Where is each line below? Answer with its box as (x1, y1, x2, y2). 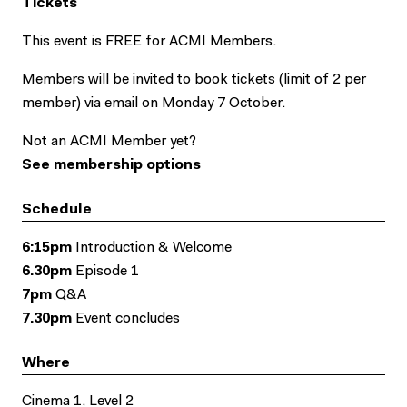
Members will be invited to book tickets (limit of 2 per (22, 72, 366, 87)
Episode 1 (72, 263, 139, 279)
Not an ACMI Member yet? (22, 134, 196, 149)
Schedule (22, 202, 92, 217)
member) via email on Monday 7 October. (22, 95, 285, 111)
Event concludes (72, 311, 180, 326)
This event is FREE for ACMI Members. (22, 34, 276, 49)
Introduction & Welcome (72, 240, 232, 255)
